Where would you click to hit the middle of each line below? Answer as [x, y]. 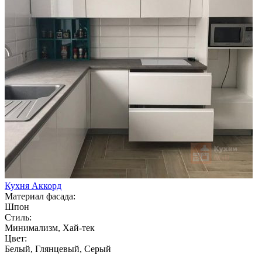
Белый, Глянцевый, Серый [58, 249]
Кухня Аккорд [33, 185]
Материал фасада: [40, 196]
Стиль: [18, 217]
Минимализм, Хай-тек [50, 227]
